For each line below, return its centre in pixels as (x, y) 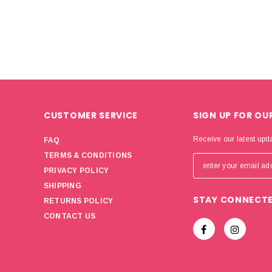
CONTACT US (70, 216)
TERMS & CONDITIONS (88, 155)
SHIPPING (63, 186)
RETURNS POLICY (79, 201)
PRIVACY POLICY (76, 171)
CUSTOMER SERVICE (91, 115)
